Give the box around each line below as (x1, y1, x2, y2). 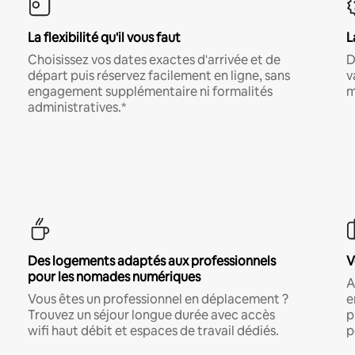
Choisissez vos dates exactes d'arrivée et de (27, 51, 281, 68)
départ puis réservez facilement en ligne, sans (27, 67, 290, 84)
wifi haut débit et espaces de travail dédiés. (27, 322, 279, 339)
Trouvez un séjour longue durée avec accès (27, 306, 275, 323)
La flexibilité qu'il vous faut (27, 29, 181, 46)
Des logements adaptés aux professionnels (27, 252, 276, 269)
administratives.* (27, 98, 126, 116)
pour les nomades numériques (27, 268, 200, 285)
